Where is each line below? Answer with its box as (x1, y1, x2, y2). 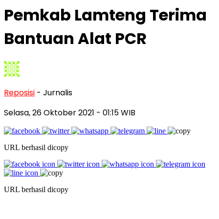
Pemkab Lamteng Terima (4, 4, 207, 26)
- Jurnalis (37, 87, 72, 98)
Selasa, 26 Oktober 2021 (4, 107, 96, 118)
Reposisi (4, 87, 35, 98)
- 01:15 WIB (96, 107, 135, 118)
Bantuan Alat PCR (4, 27, 147, 50)
